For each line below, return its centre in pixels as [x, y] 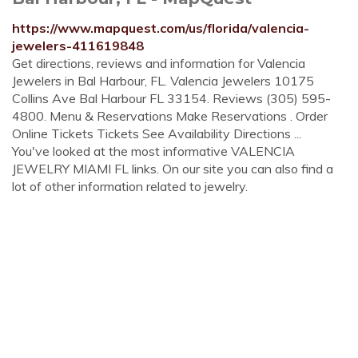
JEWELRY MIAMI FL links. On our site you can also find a [173, 169]
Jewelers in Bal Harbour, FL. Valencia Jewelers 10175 [163, 81]
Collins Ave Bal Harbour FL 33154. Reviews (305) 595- [171, 98]
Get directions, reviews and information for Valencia [159, 63]
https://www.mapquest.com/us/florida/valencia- [161, 28]
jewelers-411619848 [78, 46]
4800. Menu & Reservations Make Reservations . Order [170, 116]
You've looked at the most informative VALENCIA [153, 151]
